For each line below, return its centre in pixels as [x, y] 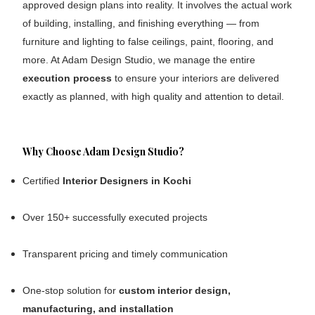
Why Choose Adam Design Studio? [104, 151]
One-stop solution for [71, 290]
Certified [43, 180]
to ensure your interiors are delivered [196, 78]
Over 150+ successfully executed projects [115, 217]
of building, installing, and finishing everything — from [141, 23]
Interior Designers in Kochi [127, 180]
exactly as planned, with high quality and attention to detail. [154, 96]
